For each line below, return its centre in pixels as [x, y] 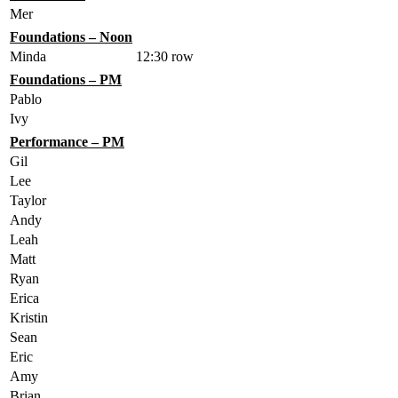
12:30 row [165, 56]
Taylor [28, 200]
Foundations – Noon [71, 36]
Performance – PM [67, 141]
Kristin [29, 317]
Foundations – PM [66, 79]
